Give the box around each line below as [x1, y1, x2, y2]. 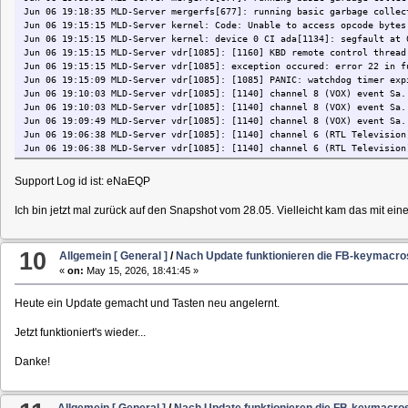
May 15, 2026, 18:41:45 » [84, 265, 199, 277]
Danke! [14, 355, 50, 369]
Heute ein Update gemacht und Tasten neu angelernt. [14, 297, 280, 311]
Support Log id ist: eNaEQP [14, 174, 150, 188]
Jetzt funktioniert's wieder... [14, 326, 146, 340]
